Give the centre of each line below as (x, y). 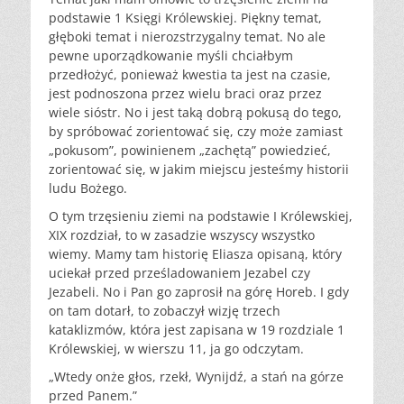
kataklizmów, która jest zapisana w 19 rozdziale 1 (197, 330)
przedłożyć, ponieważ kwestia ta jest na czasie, (190, 75)
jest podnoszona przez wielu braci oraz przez (185, 94)
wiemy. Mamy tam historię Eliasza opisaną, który (195, 254)
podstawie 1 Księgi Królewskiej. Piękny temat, (185, 18)
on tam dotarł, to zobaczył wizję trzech (165, 311)
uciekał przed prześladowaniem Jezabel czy (179, 273)
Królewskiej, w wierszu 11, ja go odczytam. (176, 349)
